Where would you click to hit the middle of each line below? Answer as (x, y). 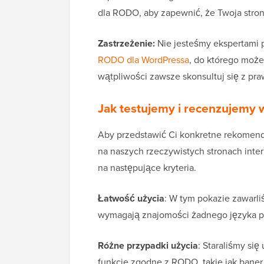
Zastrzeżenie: (126, 44)
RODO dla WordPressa (143, 60)
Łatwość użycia (131, 199)
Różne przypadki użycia (148, 246)
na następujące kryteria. (147, 168)
